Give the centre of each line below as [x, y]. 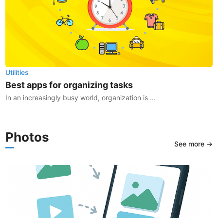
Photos [27, 137]
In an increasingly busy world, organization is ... [81, 97]
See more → [193, 144]
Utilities [17, 72]
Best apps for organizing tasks [69, 85]
